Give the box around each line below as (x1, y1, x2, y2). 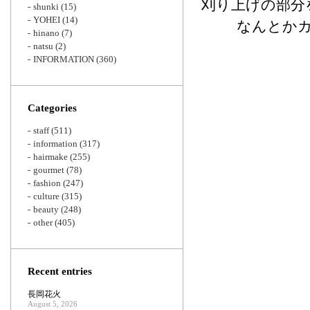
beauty (33, 204, 59, 215)
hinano (33, 28, 60, 38)
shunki (33, 1, 59, 12)
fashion (33, 178, 61, 188)
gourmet (33, 165, 64, 175)
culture (33, 191, 60, 201)
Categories (28, 102, 77, 113)
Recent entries (28, 266, 92, 277)
